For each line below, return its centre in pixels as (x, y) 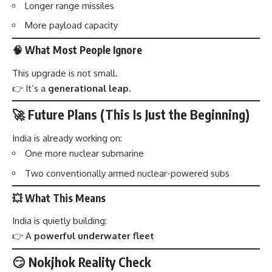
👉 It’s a (30, 88)
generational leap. (89, 88)
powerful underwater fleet (94, 236)
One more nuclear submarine (84, 154)
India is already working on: (67, 138)
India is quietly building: (59, 221)
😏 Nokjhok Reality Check (82, 262)
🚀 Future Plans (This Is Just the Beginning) (131, 114)
